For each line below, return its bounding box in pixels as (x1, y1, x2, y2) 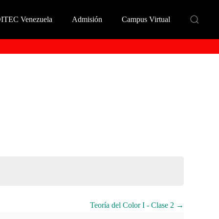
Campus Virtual (122, 15, 170, 23)
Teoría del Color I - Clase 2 (90, 201, 176, 210)
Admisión (72, 15, 102, 23)
